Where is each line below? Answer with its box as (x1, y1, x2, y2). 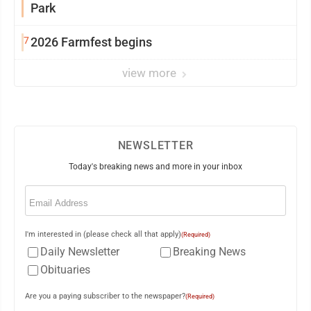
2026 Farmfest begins (31, 35, 152, 49)
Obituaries (40, 263, 90, 276)
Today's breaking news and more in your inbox (69, 162, 242, 171)
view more (122, 66, 179, 80)
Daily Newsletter (40, 245, 119, 258)
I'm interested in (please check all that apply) (25, 230, 181, 239)
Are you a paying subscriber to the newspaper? (25, 292, 185, 301)
